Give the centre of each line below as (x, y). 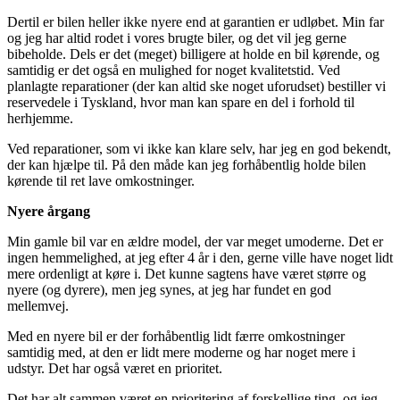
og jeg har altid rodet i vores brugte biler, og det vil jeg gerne (177, 37)
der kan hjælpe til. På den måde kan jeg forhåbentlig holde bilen (187, 164)
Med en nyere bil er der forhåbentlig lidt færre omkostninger (176, 336)
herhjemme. (40, 118)
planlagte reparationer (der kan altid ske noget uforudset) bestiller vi (196, 86)
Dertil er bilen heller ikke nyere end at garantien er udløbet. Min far (196, 21)
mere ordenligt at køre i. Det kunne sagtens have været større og (187, 273)
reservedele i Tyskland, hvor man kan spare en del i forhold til (181, 102)
